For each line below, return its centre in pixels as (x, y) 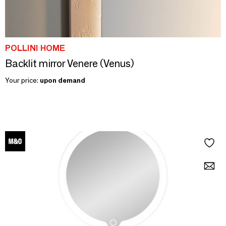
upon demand (63, 80)
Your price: (22, 80)
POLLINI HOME (35, 48)
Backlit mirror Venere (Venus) (70, 64)
